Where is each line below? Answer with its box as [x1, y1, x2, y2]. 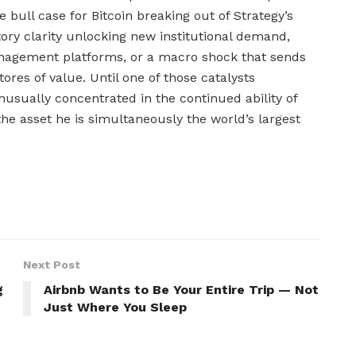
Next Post [23, 257, 80, 271]
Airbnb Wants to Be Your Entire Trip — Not [44, 281, 319, 297]
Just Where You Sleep [44, 299, 187, 315]
